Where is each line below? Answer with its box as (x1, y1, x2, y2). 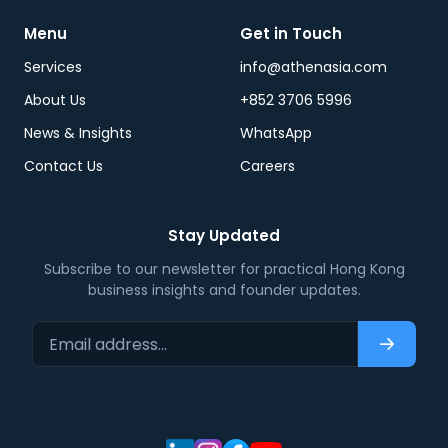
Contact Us (24, 156, 103, 176)
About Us (24, 90, 86, 110)
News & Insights (24, 123, 132, 143)
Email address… (223, 320, 341, 343)
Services (24, 57, 82, 77)
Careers (240, 156, 295, 176)
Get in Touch (240, 23, 342, 44)
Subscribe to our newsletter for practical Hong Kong (43, 259, 405, 279)
